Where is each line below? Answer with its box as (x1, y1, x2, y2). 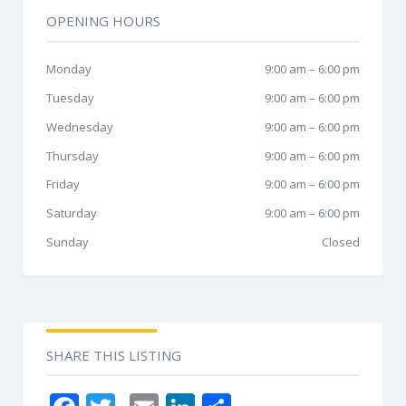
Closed (322, 233, 360, 250)
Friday (46, 176, 80, 193)
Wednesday (46, 118, 113, 135)
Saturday (46, 205, 97, 222)
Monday (46, 61, 92, 78)
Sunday (46, 233, 89, 250)
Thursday (46, 147, 99, 164)
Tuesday (46, 90, 94, 107)
